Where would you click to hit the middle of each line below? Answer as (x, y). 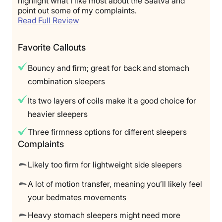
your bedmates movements (77, 197)
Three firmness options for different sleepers (107, 132)
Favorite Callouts (52, 48)
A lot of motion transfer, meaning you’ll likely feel (115, 184)
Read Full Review (49, 21)
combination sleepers (66, 82)
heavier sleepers (58, 114)
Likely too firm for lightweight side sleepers (105, 164)
